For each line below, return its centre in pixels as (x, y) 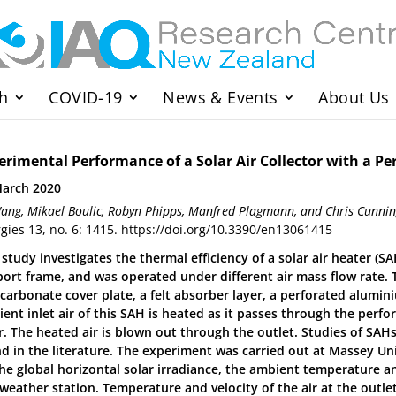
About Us (354, 97)
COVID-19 (86, 97)
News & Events (221, 97)
